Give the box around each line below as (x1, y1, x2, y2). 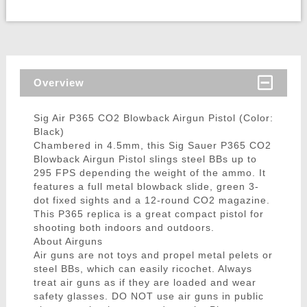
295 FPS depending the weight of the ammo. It (33, 167, 266, 179)
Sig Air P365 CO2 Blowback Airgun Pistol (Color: (33, 112, 273, 124)
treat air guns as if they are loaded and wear (33, 277, 256, 288)
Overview (33, 77, 84, 89)
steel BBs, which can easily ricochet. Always (33, 263, 252, 275)
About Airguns (33, 236, 103, 247)
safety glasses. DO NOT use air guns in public (33, 291, 264, 302)
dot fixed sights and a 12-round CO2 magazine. (33, 195, 270, 206)
